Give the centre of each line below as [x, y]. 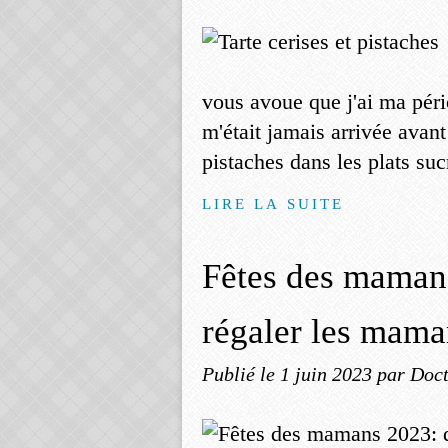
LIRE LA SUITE [273, 203]
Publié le [241, 374]
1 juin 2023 [328, 374]
